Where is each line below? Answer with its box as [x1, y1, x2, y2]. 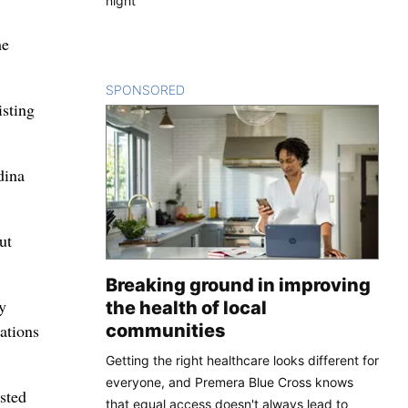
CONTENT [185, 81, 248, 97]
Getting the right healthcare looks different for [106, 352, 379, 368]
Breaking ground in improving [106, 273, 371, 296]
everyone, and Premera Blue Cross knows [106, 373, 353, 390]
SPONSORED [106, 81, 185, 97]
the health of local [106, 296, 267, 319]
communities [106, 319, 226, 342]
